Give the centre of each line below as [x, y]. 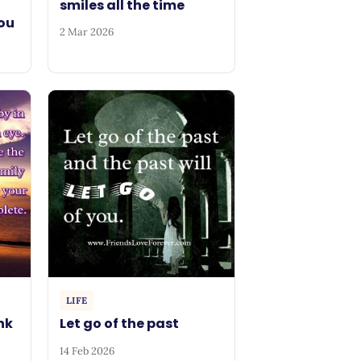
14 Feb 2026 [87, 351]
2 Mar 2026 [87, 32]
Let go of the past [120, 324]
